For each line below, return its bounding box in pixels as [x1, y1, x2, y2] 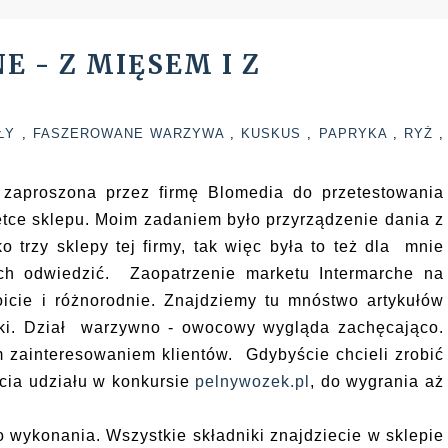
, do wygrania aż [310, 372, 444, 390]
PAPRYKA [318, 125, 393, 141]
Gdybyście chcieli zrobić [245, 345, 445, 363]
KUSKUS [241, 125, 308, 141]
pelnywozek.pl [195, 372, 311, 390]
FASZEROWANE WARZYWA [32, 125, 231, 141]
